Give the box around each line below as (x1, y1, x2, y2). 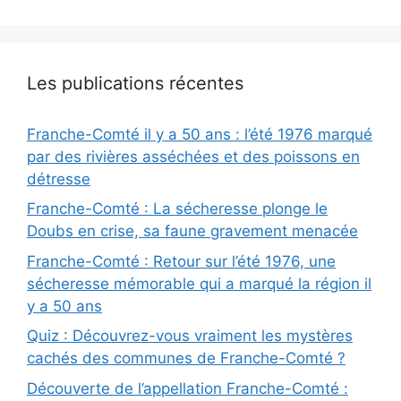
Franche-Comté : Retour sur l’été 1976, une (27, 252, 336, 270)
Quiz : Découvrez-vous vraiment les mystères (27, 327, 353, 346)
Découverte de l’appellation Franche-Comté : (27, 379, 348, 397)
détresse (27, 169, 90, 188)
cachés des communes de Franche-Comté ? (27, 349, 346, 368)
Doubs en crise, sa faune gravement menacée (27, 222, 358, 241)
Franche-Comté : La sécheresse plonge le (27, 200, 328, 218)
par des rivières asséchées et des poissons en (27, 147, 360, 166)
